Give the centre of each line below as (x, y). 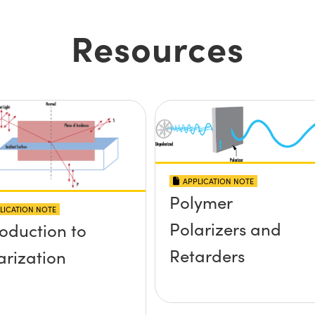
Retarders (207, 255)
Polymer (201, 201)
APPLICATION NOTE (218, 181)
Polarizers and (225, 228)
